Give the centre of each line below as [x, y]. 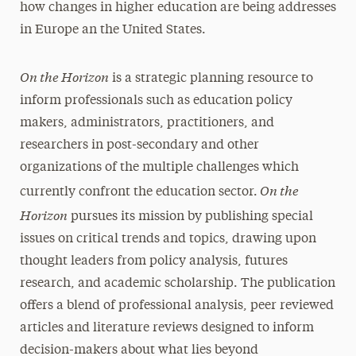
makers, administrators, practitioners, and [147, 123]
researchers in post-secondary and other [139, 145]
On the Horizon [64, 76]
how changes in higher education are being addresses [178, 8]
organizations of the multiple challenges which [159, 168]
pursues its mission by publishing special [190, 217]
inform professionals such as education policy [156, 101]
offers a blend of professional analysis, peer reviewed [176, 306]
